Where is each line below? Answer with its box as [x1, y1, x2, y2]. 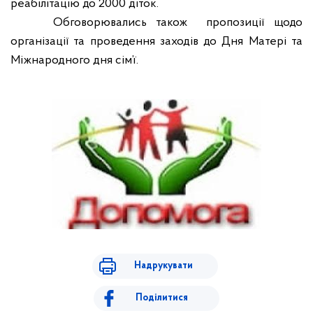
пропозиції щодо [206, 16, 303, 29]
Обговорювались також [52, 16, 197, 29]
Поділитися [136, 293, 188, 303]
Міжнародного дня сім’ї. [10, 54, 138, 67]
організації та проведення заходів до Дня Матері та [10, 35, 303, 48]
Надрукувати [133, 261, 193, 271]
